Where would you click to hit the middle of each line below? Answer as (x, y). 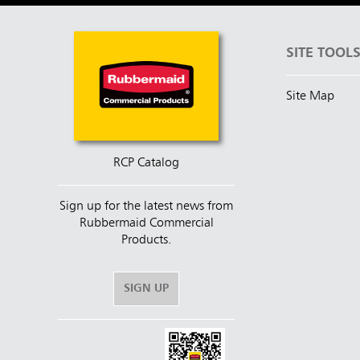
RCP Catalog (146, 163)
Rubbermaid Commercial (146, 223)
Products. (146, 240)
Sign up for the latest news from (146, 206)
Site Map (310, 96)
